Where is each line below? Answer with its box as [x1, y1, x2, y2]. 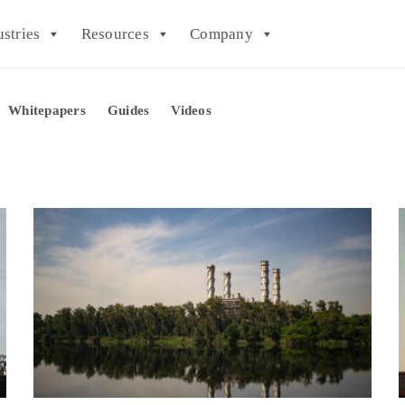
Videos [171, 102, 212, 118]
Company [190, 24, 253, 42]
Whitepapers [8, 102, 86, 118]
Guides [107, 102, 150, 118]
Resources [80, 24, 149, 42]
